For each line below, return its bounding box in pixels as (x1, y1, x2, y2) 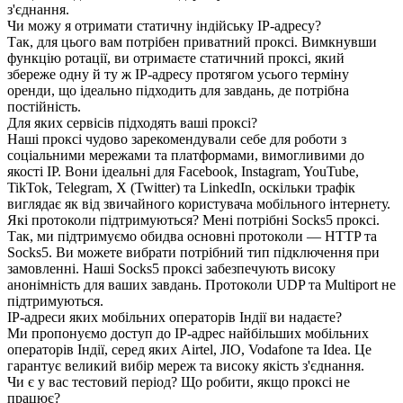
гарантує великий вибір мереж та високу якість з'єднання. (7, 358, 364, 374)
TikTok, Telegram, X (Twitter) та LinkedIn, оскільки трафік (7, 180, 355, 196)
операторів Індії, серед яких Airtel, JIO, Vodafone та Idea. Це (7, 342, 372, 358)
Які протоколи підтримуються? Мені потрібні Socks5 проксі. (7, 212, 380, 228)
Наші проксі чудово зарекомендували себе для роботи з (7, 131, 346, 148)
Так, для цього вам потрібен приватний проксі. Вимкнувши (7, 34, 377, 50)
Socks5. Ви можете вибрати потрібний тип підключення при (7, 245, 380, 261)
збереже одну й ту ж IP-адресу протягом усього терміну (7, 67, 349, 83)
